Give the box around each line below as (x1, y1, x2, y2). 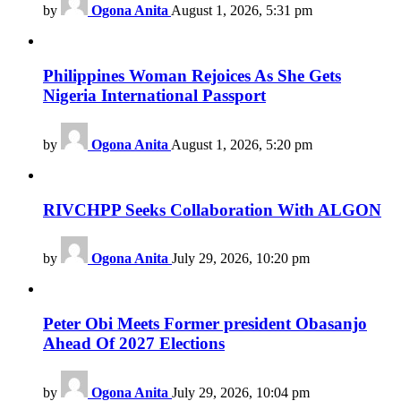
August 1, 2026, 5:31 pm (171, 3, 312, 19)
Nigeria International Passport (43, 86, 266, 106)
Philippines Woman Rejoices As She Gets (43, 66, 341, 86)
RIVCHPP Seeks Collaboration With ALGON (43, 200, 381, 219)
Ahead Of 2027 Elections (43, 333, 225, 353)
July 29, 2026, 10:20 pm (172, 251, 310, 267)
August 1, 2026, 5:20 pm (171, 136, 312, 152)
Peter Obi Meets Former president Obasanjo (43, 313, 367, 333)
